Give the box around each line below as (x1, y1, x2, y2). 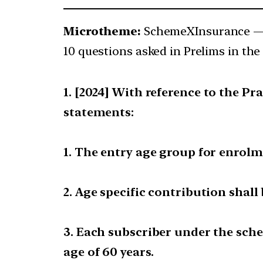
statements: (63, 105, 134, 120)
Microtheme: (63, 24, 141, 39)
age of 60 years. (63, 245, 154, 259)
